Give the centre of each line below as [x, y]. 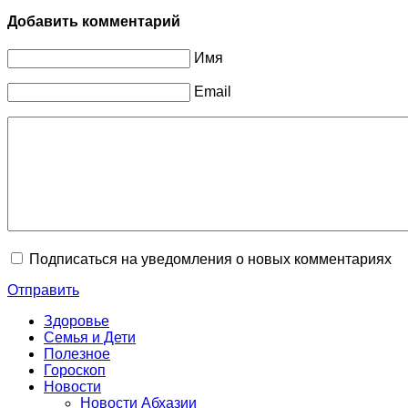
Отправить [43, 291]
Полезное [77, 354]
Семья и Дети [90, 338]
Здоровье [76, 321]
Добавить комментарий [94, 22]
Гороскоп [75, 371]
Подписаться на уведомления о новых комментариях [210, 260]
